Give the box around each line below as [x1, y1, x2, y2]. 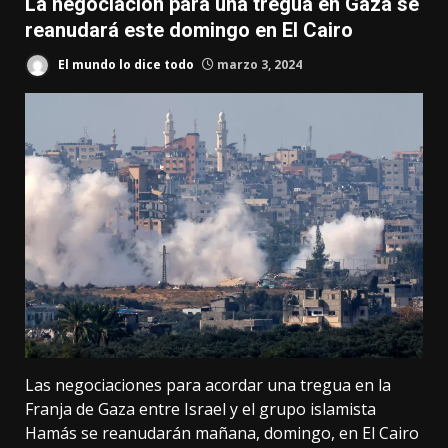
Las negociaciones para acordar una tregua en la [25, 374, 391, 397]
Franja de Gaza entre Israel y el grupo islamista [25, 398, 376, 421]
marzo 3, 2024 [214, 55, 302, 73]
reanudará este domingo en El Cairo [25, 18, 353, 42]
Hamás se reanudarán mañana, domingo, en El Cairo [25, 422, 419, 445]
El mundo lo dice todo [55, 55, 194, 73]
